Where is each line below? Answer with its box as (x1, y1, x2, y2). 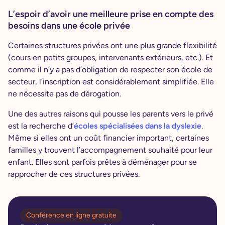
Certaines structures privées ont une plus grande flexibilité (8, 40, 217, 50)
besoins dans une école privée (8, 20, 130, 31)
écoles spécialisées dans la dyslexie (74, 121, 201, 131)
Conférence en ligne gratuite (26, 210, 117, 219)
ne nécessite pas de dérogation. (8, 88, 125, 98)
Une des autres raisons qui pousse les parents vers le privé (8, 108, 213, 119)
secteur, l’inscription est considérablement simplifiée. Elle (8, 76, 214, 86)
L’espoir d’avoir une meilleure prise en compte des (8, 8, 213, 20)
